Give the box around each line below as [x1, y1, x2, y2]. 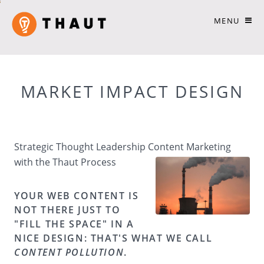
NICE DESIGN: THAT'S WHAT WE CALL [14, 232, 213, 245]
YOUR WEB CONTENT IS [14, 189, 139, 202]
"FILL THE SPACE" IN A [14, 217, 134, 230]
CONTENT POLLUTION [14, 246, 124, 259]
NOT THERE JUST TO [14, 203, 121, 216]
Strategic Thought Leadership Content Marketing [14, 140, 231, 153]
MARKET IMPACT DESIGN [20, 80, 244, 103]
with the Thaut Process [14, 156, 116, 169]
